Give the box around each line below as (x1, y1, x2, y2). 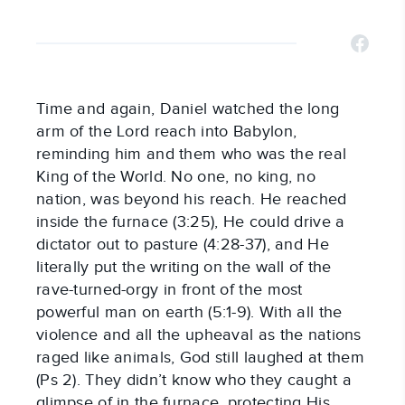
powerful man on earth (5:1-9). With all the (36, 303, 343, 323)
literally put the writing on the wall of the (36, 258, 332, 278)
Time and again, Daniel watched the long (36, 99, 340, 119)
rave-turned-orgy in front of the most (36, 280, 303, 300)
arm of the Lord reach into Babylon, (36, 122, 297, 142)
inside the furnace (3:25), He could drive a (36, 212, 345, 232)
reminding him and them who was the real (36, 145, 347, 165)
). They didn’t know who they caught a (72, 371, 353, 391)
